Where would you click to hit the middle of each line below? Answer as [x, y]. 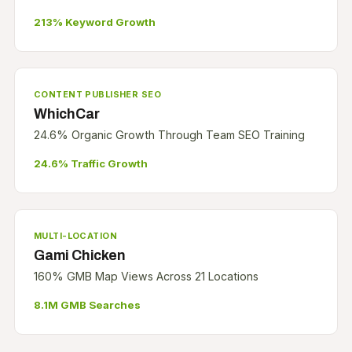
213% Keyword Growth [94, 22]
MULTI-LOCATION [75, 236]
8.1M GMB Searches [87, 304]
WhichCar [66, 114]
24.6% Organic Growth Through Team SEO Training [169, 135]
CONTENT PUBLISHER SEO [97, 95]
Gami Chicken [79, 255]
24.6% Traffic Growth [90, 164]
